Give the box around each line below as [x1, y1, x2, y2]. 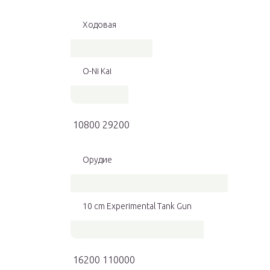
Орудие [83, 155, 112, 165]
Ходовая [83, 20, 116, 30]
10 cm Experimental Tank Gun [83, 201, 192, 212]
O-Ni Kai [83, 66, 111, 77]
